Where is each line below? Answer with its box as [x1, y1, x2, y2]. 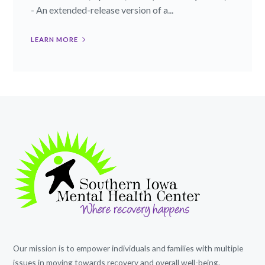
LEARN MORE [31, 35, 79, 43]
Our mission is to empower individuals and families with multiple [13, 243, 244, 253]
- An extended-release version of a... [31, 4, 174, 15]
